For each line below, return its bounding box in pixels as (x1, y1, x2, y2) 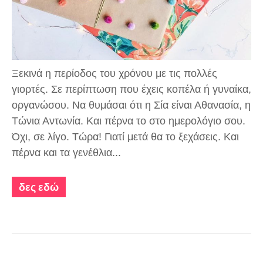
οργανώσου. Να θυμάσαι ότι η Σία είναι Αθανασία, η (12, 99, 251, 112)
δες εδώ (19, 181, 59, 194)
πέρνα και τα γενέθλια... (12, 147, 121, 159)
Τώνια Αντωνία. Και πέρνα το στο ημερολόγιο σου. (12, 115, 245, 127)
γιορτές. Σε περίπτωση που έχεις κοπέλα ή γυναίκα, (12, 83, 251, 96)
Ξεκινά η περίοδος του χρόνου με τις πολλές (12, 68, 217, 80)
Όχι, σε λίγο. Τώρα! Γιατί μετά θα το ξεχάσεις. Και (12, 131, 239, 143)
